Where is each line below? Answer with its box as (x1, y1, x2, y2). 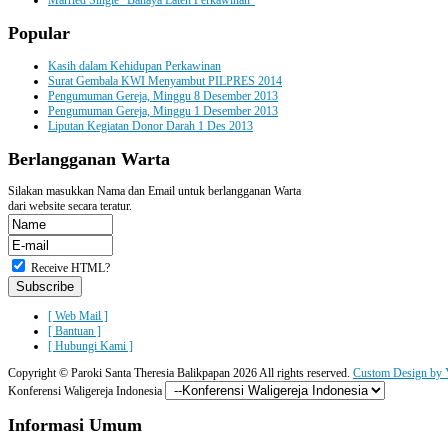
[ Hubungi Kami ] (48, 339, 133, 354)
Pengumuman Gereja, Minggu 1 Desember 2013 (48, 103, 278, 118)
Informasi (8, 415, 84, 436)
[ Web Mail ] (48, 309, 108, 324)
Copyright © (8, 366, 71, 381)
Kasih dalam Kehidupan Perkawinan (48, 58, 221, 73)
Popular (8, 22, 70, 43)
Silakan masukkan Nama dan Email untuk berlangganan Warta (8, 184, 301, 199)
